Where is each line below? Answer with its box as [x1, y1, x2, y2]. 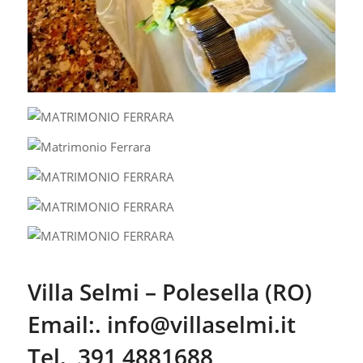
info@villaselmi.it [106, 309, 296, 340]
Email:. [27, 309, 107, 340]
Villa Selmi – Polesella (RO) [27, 276, 312, 308]
